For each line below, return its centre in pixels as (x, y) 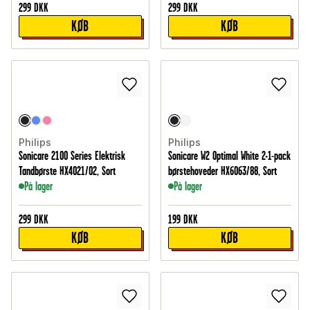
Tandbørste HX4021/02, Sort (67, 171)
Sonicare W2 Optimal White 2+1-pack (229, 156)
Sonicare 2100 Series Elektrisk (72, 156)
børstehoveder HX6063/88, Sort (222, 171)
